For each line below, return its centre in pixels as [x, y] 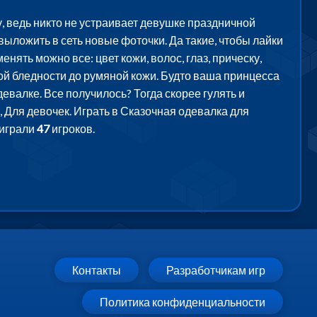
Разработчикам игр [216, 270]
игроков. [72, 128]
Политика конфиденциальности [183, 301]
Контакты [97, 270]
